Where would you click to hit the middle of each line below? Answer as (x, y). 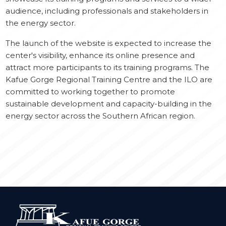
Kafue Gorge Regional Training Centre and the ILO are (109, 80)
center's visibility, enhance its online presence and (100, 55)
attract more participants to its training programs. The (108, 68)
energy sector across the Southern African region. (101, 116)
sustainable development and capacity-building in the (109, 104)
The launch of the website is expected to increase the (109, 43)
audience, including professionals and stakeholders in (107, 11)
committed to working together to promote (91, 92)
